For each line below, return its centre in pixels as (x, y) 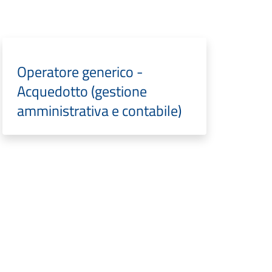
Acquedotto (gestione (82, 91)
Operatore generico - (80, 72)
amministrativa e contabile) (99, 110)
